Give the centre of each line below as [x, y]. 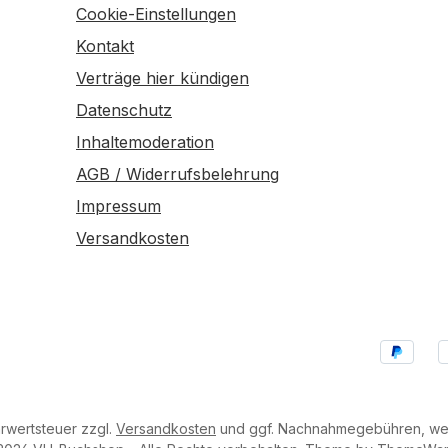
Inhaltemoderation [145, 142]
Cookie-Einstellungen [156, 14]
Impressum [118, 206]
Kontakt [105, 46]
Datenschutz [124, 110]
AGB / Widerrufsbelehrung [177, 174]
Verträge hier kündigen [162, 78]
